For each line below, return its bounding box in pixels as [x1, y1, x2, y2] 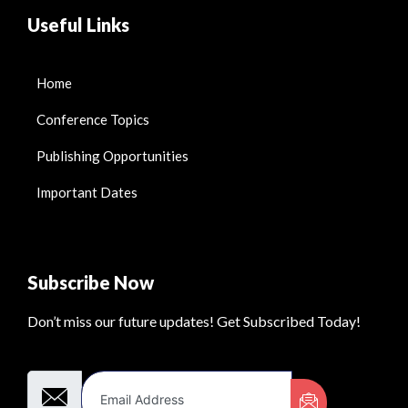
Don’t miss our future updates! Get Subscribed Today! [27, 312, 361, 331]
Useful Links [27, 14, 129, 36]
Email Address [27, 346, 126, 365]
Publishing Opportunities [36, 148, 189, 165]
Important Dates [36, 184, 138, 201]
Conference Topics [36, 111, 149, 128]
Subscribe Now [27, 271, 154, 294]
